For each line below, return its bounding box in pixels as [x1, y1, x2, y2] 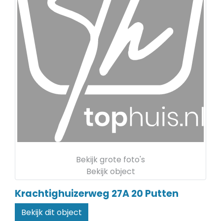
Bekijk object [86, 166, 135, 177]
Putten [145, 187, 179, 200]
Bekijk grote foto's [76, 154, 145, 165]
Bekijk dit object [21, 207, 82, 218]
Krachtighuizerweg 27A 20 [15, 187, 143, 200]
